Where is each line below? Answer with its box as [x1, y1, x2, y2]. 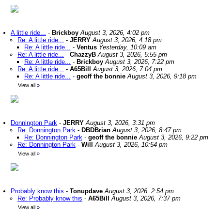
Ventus [77, 44, 97, 51]
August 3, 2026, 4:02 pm [80, 29, 150, 36]
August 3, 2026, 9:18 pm [127, 73, 197, 80]
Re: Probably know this [17, 195, 82, 202]
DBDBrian [81, 126, 110, 134]
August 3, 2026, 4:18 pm [93, 36, 162, 44]
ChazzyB [70, 51, 96, 58]
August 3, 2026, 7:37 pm [111, 195, 181, 202]
